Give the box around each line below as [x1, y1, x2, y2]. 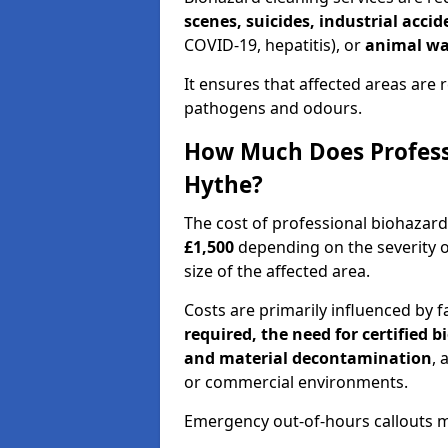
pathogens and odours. [184, 97, 362, 119]
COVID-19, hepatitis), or [184, 34, 365, 56]
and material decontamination [184, 347, 432, 369]
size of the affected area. [184, 260, 370, 282]
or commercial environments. [184, 371, 408, 393]
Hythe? [184, 169, 263, 200]
